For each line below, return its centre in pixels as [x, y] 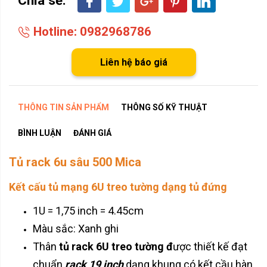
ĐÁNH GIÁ [92, 133]
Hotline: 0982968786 [91, 31]
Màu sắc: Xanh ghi [76, 228]
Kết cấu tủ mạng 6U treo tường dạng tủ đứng [118, 187]
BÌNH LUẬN [40, 133]
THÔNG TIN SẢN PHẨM [63, 107]
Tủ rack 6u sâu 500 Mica [75, 162]
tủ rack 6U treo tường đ [116, 246]
